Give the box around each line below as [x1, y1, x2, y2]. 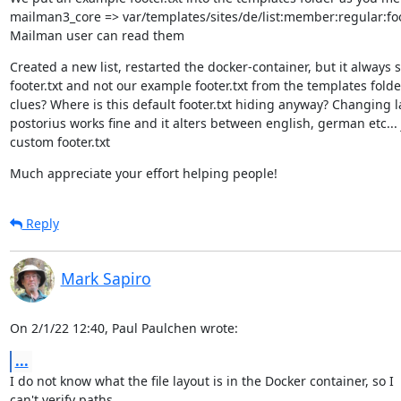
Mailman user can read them [9, 27, 184, 44]
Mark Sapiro [60, 268, 151, 289]
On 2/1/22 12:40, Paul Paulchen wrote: [9, 320, 238, 337]
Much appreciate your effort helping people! [9, 165, 277, 182]
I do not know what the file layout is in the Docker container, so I [9, 372, 394, 389]
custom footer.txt [9, 133, 110, 150]
